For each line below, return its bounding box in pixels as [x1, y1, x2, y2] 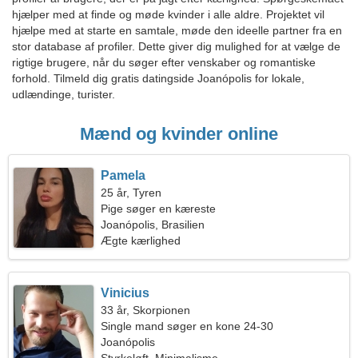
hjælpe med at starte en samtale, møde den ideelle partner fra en [12, 24, 342, 37]
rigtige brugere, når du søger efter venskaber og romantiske [12, 56, 316, 69]
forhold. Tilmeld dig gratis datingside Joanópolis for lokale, [12, 72, 304, 85]
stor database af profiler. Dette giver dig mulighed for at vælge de [12, 40, 340, 53]
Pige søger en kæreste [101, 202, 217, 215]
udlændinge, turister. [12, 88, 115, 101]
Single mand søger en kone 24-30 [101, 320, 274, 332]
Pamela [101, 169, 146, 182]
